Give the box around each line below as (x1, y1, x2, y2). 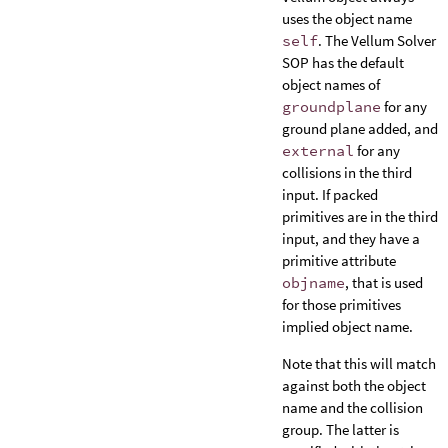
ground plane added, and (282, 118, 438, 138)
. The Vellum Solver (318, 30, 436, 50)
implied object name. (282, 316, 413, 336)
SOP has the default (282, 52, 404, 72)
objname (282, 272, 345, 292)
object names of (282, 74, 380, 94)
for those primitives (282, 294, 401, 314)
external (282, 140, 354, 160)
